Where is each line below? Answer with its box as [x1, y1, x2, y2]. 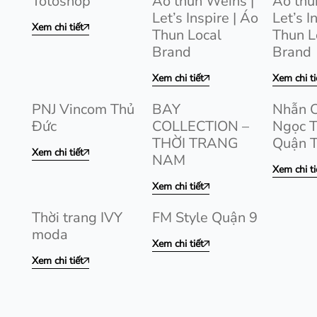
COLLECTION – [152, 117, 249, 136]
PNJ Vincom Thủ [32, 100, 134, 119]
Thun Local [152, 25, 221, 45]
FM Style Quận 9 [152, 208, 258, 227]
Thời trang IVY [32, 208, 122, 227]
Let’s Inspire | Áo [152, 8, 258, 28]
